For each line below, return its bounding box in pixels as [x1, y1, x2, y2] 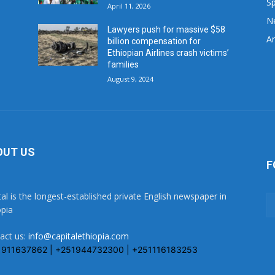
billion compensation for [107, 36, 201, 46]
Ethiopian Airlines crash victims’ [107, 47, 230, 58]
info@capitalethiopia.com [28, 230, 129, 242]
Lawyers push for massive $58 [107, 24, 226, 34]
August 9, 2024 [107, 74, 154, 83]
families [107, 59, 139, 69]
